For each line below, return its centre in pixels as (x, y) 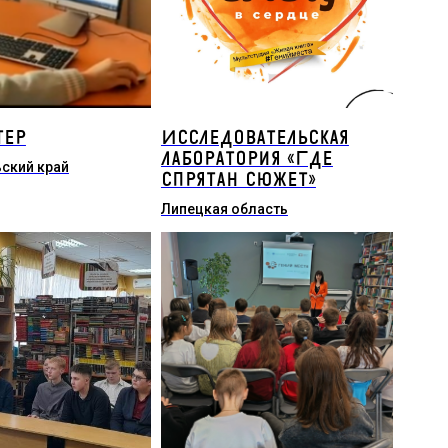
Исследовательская (254, 138)
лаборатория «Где (246, 159)
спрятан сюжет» (238, 180)
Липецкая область (224, 209)
